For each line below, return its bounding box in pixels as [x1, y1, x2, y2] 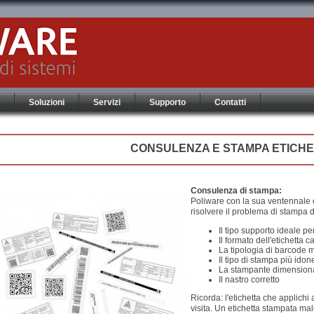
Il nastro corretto [219, 275, 280, 285]
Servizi [93, 97, 121, 107]
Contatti [214, 97, 246, 107]
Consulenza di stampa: [191, 186, 282, 196]
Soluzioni [29, 97, 64, 107]
